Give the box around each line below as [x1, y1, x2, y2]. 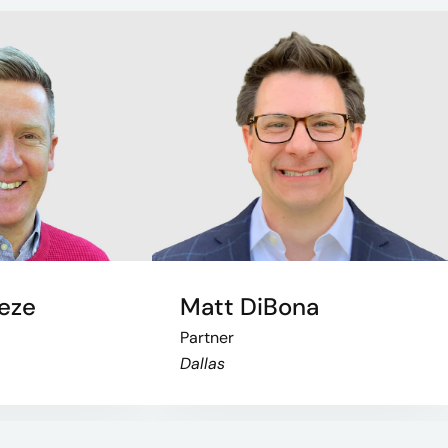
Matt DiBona [180, 290, 319, 322]
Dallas [180, 352, 225, 374]
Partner [180, 326, 234, 348]
